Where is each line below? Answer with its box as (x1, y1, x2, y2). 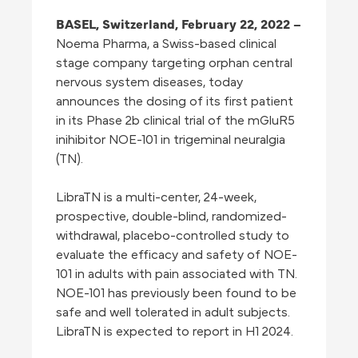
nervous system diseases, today (56, 76, 243, 89)
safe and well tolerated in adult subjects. (56, 306, 290, 320)
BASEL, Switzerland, (56, 14, 181, 33)
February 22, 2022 (181, 14, 293, 33)
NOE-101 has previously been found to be (56, 287, 296, 300)
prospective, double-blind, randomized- (56, 210, 287, 224)
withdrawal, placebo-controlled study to (56, 229, 289, 243)
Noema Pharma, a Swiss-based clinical (56, 38, 276, 51)
